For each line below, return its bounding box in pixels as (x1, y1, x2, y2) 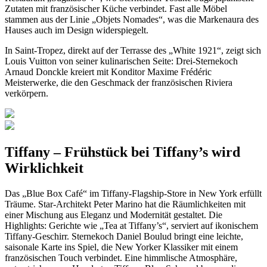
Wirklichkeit (5, 160, 83, 176)
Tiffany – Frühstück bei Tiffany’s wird (5, 144, 240, 160)
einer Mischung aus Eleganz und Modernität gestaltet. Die (5, 209, 222, 220)
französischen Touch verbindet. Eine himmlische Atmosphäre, (5, 252, 237, 263)
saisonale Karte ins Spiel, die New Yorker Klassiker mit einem (5, 241, 238, 252)
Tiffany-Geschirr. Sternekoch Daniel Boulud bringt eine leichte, (5, 231, 243, 241)
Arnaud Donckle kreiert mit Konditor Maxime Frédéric (5, 67, 212, 77)
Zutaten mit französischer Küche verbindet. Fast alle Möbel (5, 4, 227, 14)
